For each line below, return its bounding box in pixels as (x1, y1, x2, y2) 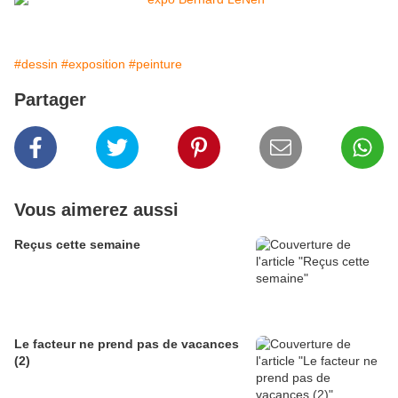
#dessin (14, 57, 58, 72)
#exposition (61, 57, 125, 72)
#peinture (129, 57, 182, 72)
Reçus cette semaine (14, 237, 140, 252)
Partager (14, 90, 86, 110)
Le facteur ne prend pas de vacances (14, 337, 239, 352)
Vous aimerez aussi (14, 200, 179, 220)
